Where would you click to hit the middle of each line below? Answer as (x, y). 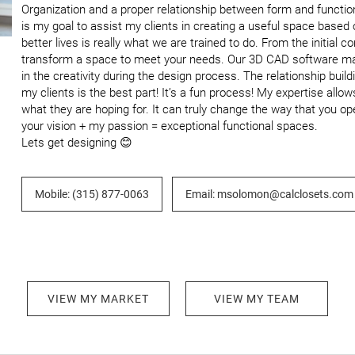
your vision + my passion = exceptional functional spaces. (170, 126)
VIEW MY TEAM (257, 299)
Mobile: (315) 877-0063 (92, 194)
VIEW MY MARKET (98, 299)
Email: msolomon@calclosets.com (269, 194)
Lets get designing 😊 (77, 143)
